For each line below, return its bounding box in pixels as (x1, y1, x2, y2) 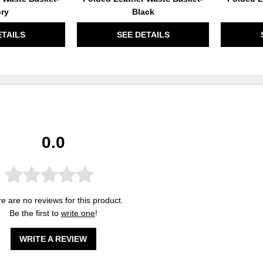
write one (60, 208, 95, 218)
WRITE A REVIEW (19, 234, 87, 244)
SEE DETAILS (116, 30, 170, 39)
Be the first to (9, 208, 61, 218)
